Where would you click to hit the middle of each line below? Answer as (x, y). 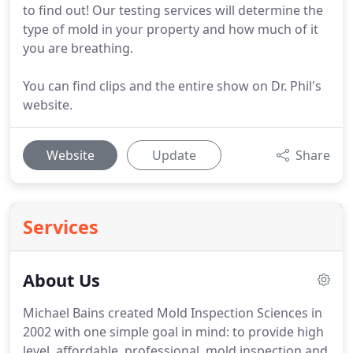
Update (174, 155)
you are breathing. (78, 48)
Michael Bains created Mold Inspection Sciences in (173, 313)
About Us (61, 280)
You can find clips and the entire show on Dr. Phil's (172, 86)
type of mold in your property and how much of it (171, 29)
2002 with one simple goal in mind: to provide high (173, 332)
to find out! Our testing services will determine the (173, 10)
